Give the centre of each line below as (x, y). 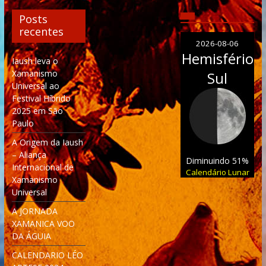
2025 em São (37, 111)
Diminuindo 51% (218, 161)
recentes (41, 32)
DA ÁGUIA (31, 236)
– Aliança (29, 155)
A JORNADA (34, 211)
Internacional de (42, 167)
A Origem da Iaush (47, 142)
